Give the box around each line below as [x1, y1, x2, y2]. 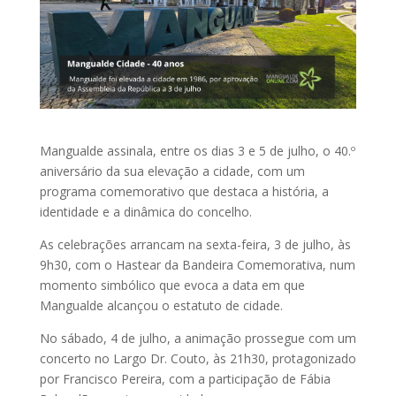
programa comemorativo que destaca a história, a [39, 183, 329, 201]
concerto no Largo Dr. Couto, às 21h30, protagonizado [39, 350, 356, 368]
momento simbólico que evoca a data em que [39, 277, 305, 294]
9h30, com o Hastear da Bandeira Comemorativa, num [39, 256, 355, 274]
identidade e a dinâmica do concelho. [39, 203, 252, 221]
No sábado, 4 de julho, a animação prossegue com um [39, 330, 356, 347]
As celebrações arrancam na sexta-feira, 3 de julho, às [39, 236, 351, 254]
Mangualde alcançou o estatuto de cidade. [39, 297, 283, 315]
